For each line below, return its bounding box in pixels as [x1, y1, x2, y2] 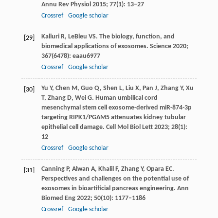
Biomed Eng [41, 194, 75, 202]
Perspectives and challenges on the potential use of [41, 175, 189, 182]
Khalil [98, 165, 114, 173]
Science [149, 42, 171, 50]
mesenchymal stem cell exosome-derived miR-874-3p [41, 104, 192, 111]
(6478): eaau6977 [51, 52, 100, 60]
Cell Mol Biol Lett [106, 123, 153, 131]
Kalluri [41, 33, 59, 40]
